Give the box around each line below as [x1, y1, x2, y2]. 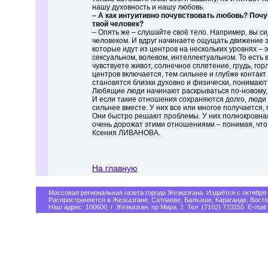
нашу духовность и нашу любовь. [92, 3, 205, 11]
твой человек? [92, 20, 144, 28]
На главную [92, 164, 138, 173]
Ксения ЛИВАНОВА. [92, 129, 160, 137]
